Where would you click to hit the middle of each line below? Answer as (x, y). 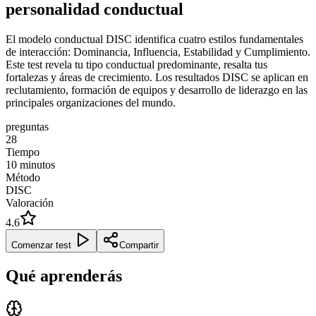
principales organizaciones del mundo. (91, 102)
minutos (37, 164)
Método (23, 177)
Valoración (30, 202)
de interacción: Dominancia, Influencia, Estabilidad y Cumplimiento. (158, 51)
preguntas (27, 126)
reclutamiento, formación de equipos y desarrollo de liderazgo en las (157, 90)
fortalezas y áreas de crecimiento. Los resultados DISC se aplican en (157, 77)
